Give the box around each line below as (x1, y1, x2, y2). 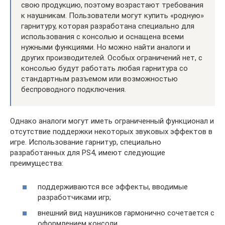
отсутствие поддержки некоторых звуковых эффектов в (10, 127, 212, 137)
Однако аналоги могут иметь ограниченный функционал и (10, 117, 214, 126)
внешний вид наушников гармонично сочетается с (38, 208, 214, 218)
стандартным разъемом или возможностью (21, 74, 178, 84)
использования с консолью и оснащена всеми (21, 32, 184, 42)
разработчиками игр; (38, 192, 111, 202)
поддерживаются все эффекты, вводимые (38, 182, 188, 191)
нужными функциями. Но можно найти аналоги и (21, 43, 190, 52)
